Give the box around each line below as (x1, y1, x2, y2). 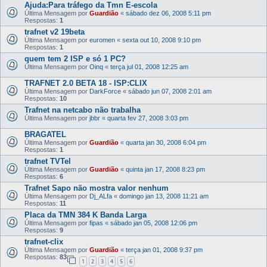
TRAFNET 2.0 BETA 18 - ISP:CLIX (24, 79, 147, 88)
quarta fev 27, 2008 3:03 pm (107, 114, 188, 122)
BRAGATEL (24, 130, 66, 139)
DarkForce (89, 88, 121, 95)
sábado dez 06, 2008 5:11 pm (126, 10, 211, 17)
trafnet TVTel (24, 157, 71, 166)
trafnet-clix (24, 237, 63, 246)
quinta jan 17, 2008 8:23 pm (126, 166, 205, 173)
